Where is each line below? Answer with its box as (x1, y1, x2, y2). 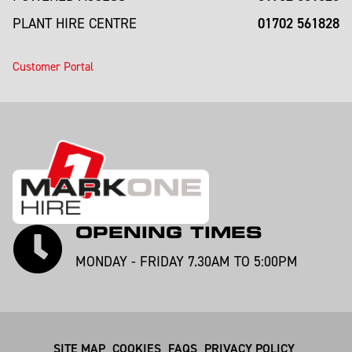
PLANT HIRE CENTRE (13, 15, 137, 31)
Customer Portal (13, 59, 93, 74)
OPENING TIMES (75, 223, 262, 243)
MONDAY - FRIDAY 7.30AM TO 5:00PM (75, 253, 298, 270)
